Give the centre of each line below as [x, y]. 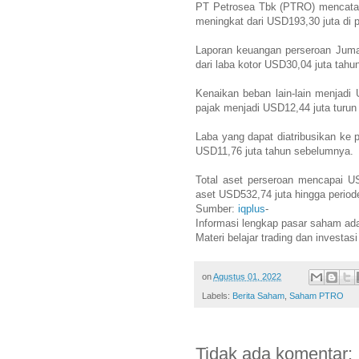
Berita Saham [258, 296]
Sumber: [217, 208]
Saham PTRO [317, 296]
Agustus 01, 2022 [247, 276]
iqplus [252, 208]
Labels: [217, 296]
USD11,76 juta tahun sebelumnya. [274, 151]
